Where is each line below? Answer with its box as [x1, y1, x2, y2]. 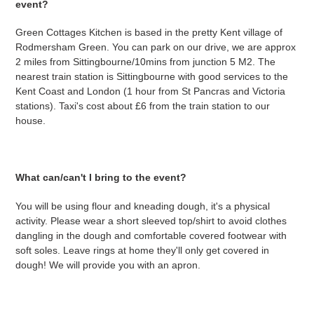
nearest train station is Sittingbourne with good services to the [15, 71, 288, 83]
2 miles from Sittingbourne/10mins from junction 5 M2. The [15, 56, 275, 68]
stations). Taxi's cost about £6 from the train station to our [15, 100, 270, 112]
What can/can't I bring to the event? [15, 172, 186, 184]
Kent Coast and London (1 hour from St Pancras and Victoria [15, 86, 285, 97]
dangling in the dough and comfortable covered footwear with [15, 229, 287, 241]
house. [15, 115, 48, 127]
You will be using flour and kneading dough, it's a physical [15, 200, 270, 212]
